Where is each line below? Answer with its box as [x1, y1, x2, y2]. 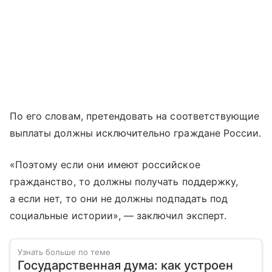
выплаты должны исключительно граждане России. [10, 126, 262, 139]
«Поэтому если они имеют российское [10, 158, 200, 171]
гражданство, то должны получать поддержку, [10, 175, 239, 188]
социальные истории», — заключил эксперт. [10, 209, 226, 222]
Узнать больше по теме [18, 246, 110, 257]
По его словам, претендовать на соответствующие [10, 109, 260, 122]
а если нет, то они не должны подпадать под [10, 192, 228, 205]
